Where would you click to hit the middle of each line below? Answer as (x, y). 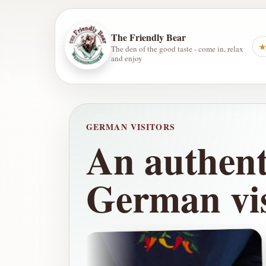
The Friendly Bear (148, 37)
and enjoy (127, 58)
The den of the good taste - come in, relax (177, 48)
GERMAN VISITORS (131, 127)
